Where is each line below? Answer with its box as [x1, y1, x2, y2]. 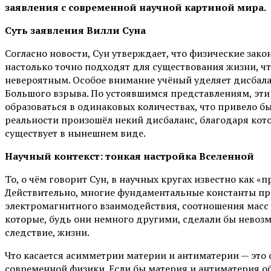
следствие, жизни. [5, 225, 90, 239]
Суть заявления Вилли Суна [5, 23, 146, 37]
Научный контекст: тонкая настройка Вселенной [5, 149, 254, 163]
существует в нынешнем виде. [5, 126, 146, 140]
